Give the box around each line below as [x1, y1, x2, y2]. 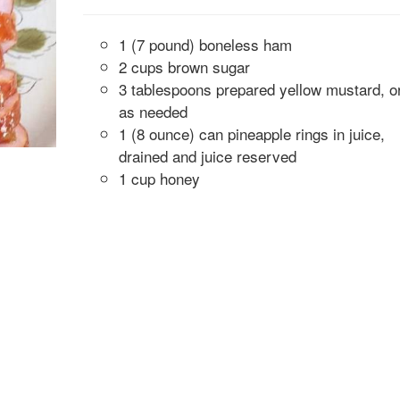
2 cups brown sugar [118, 55, 250, 78]
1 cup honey [118, 167, 200, 189]
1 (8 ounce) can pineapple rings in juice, [118, 122, 385, 145]
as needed [118, 100, 187, 122]
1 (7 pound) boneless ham [118, 33, 292, 55]
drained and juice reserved [118, 145, 296, 167]
